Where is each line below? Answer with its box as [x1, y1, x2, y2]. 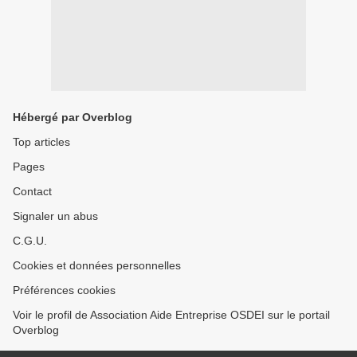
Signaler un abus [13, 210, 98, 223]
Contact [13, 185, 52, 198]
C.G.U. [13, 234, 47, 248]
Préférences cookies [13, 284, 116, 297]
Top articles [13, 135, 70, 149]
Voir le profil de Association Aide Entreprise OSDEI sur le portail [13, 308, 330, 322]
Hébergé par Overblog [13, 111, 132, 124]
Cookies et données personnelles [13, 259, 181, 273]
